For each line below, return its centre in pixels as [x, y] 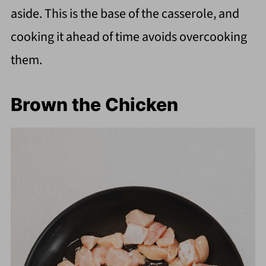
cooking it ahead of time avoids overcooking [129, 37]
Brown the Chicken [94, 105]
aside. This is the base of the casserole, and [125, 14]
